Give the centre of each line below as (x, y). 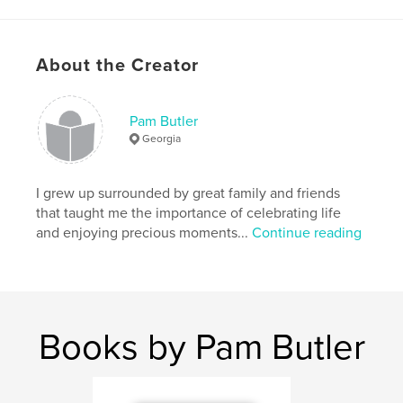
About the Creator (118, 65)
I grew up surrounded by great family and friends (188, 193)
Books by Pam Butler (201, 347)
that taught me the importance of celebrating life (189, 213)
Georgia (162, 138)
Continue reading (307, 233)
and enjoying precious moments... (144, 233)
